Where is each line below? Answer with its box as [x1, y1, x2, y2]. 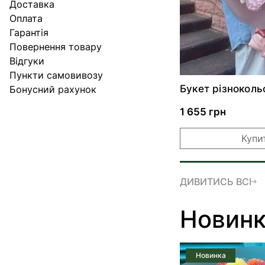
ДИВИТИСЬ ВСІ [180, 176, 251, 188]
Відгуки [9, 55, 44, 67]
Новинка [195, 251, 226, 260]
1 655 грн [179, 106, 226, 118]
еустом [179, 93, 218, 105]
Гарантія [9, 27, 49, 38]
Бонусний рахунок [9, 83, 96, 95]
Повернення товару [9, 41, 102, 53]
